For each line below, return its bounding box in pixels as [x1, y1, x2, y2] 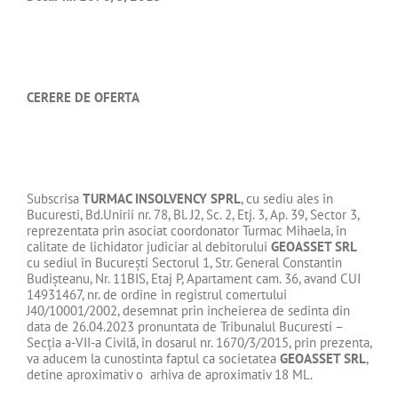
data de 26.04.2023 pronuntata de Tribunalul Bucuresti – [27, 317, 343, 335]
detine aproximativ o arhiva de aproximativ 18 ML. [27, 365, 313, 383]
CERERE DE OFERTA [27, 88, 139, 106]
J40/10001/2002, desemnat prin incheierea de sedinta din [27, 301, 350, 319]
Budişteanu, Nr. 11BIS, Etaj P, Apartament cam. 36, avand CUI [27, 269, 361, 287]
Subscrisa [27, 189, 83, 207]
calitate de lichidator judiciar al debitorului [27, 237, 271, 255]
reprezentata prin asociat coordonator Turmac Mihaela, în [27, 221, 346, 239]
